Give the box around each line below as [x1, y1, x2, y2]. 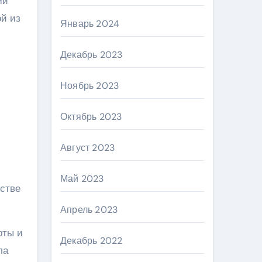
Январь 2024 [60, 18, 120, 30]
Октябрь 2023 [60, 111, 122, 123]
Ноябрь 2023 [60, 80, 119, 92]
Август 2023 [60, 142, 115, 154]
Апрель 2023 [60, 204, 118, 216]
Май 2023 [60, 173, 104, 185]
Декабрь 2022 [60, 235, 123, 247]
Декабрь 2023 [60, 49, 123, 61]
